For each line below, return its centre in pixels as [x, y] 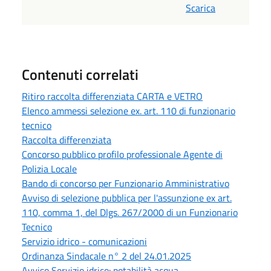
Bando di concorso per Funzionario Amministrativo [126, 183]
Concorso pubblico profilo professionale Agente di [122, 154]
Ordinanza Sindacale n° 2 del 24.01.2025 [106, 256]
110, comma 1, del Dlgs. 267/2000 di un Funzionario [130, 212]
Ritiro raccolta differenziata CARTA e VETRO [112, 96]
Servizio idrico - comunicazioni [84, 241]
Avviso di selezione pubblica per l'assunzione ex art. [127, 198]
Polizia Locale [49, 168]
